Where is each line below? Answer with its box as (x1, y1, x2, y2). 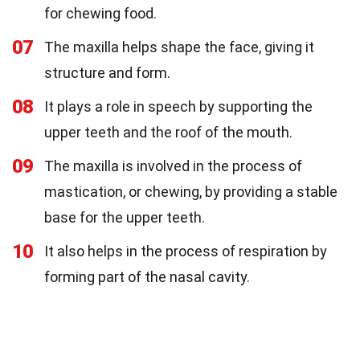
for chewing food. (44, 5, 157, 22)
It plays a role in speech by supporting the (44, 98, 313, 116)
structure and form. (44, 64, 170, 82)
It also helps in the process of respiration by (44, 243, 327, 260)
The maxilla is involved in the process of (44, 157, 302, 175)
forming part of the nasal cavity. (44, 268, 250, 286)
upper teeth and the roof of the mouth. (44, 124, 292, 141)
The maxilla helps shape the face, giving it (44, 39, 314, 56)
